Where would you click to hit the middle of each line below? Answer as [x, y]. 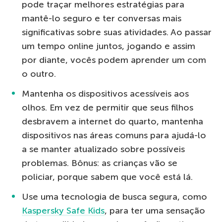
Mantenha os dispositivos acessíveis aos [105, 93]
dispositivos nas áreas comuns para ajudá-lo [114, 135]
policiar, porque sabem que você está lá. [107, 177]
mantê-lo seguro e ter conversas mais [102, 18]
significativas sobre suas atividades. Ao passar [117, 32]
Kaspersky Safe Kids [63, 210]
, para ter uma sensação [155, 210]
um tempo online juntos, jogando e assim [109, 46]
